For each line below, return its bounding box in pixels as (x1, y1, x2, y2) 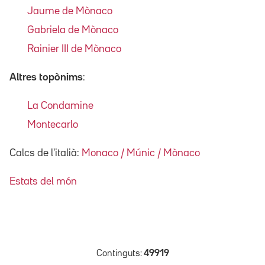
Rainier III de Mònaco (27, 44, 121, 54)
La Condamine (27, 101, 93, 111)
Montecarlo (27, 119, 78, 130)
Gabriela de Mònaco (27, 25, 118, 35)
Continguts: (96, 249, 144, 258)
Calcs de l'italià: (9, 148, 82, 158)
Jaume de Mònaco (27, 6, 112, 16)
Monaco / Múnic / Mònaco (82, 148, 200, 158)
